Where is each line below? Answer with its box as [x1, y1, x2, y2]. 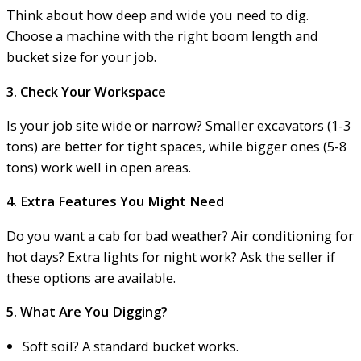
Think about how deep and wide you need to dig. [6, 6, 309, 25]
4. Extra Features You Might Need [6, 192, 224, 211]
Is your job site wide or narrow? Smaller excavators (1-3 [6, 115, 351, 135]
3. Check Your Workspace [6, 81, 166, 101]
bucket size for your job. [6, 48, 156, 67]
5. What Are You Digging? [6, 302, 168, 322]
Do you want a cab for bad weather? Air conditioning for [6, 226, 354, 245]
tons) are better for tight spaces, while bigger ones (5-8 [6, 136, 346, 156]
